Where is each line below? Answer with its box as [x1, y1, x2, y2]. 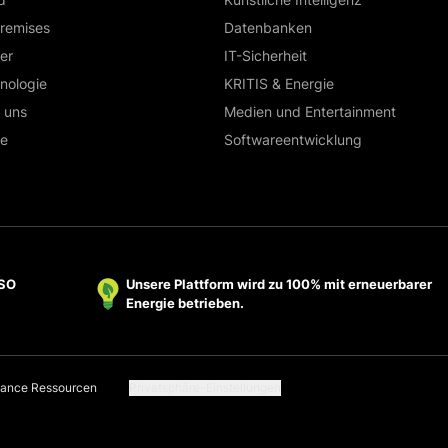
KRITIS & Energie [224, 75, 334, 92]
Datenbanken [224, 19, 312, 36]
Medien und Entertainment [224, 103, 396, 120]
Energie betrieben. [126, 296, 244, 311]
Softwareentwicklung [224, 131, 362, 148]
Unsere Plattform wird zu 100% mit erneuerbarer [126, 277, 432, 292]
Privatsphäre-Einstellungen [129, 380, 281, 395]
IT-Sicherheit [224, 47, 307, 64]
